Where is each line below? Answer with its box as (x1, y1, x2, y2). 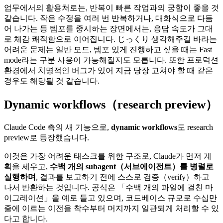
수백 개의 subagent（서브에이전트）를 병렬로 (50, 162, 214, 171)
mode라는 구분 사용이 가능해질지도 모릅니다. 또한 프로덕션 (4, 55, 219, 64)
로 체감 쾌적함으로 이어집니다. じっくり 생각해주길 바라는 (4, 34, 217, 43)
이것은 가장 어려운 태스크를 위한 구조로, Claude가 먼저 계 (4, 151, 212, 160)
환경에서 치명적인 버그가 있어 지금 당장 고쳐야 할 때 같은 (4, 66, 213, 75)
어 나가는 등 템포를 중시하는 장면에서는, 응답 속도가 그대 (4, 24, 213, 33)
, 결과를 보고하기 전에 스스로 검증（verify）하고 (36, 172, 210, 181)
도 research (177, 122, 213, 131)
